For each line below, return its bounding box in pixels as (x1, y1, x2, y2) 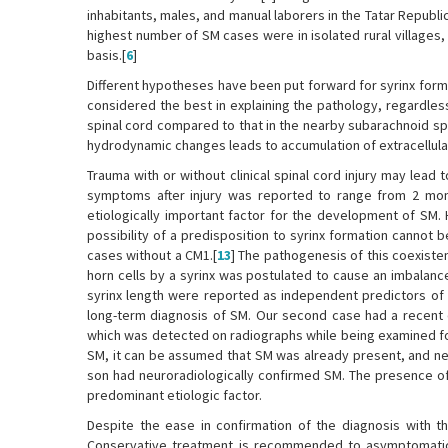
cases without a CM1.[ (87, 245, 218, 264)
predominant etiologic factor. (87, 385, 262, 404)
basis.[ (87, 45, 126, 64)
